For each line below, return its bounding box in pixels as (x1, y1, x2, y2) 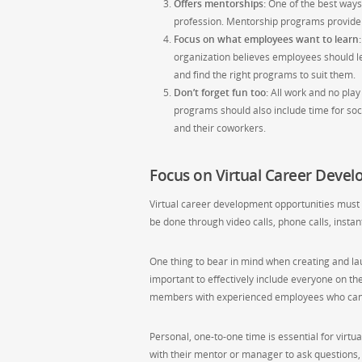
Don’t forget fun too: (174, 86, 268, 100)
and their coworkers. (174, 121, 266, 136)
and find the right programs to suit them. (174, 68, 356, 82)
